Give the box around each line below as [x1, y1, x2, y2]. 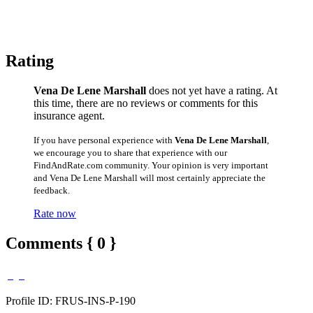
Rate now [34, 207, 76, 219]
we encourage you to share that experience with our [34, 147, 227, 158]
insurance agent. [34, 109, 105, 122]
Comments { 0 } [6, 233, 116, 252]
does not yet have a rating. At [146, 84, 277, 96]
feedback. [34, 184, 70, 196]
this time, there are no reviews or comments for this [34, 96, 258, 109]
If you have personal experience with [34, 134, 175, 145]
